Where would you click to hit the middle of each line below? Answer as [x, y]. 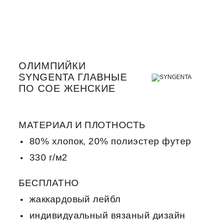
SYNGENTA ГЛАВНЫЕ [73, 77]
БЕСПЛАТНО [49, 183]
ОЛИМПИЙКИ [53, 66]
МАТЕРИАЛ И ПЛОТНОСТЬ [82, 125]
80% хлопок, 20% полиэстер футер [110, 141]
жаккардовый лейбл [75, 199]
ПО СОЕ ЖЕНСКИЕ [67, 89]
